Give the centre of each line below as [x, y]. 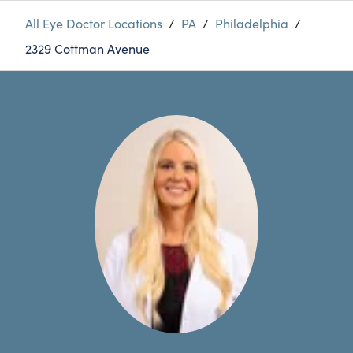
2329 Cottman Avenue [87, 48]
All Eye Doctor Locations [94, 23]
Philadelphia [252, 23]
